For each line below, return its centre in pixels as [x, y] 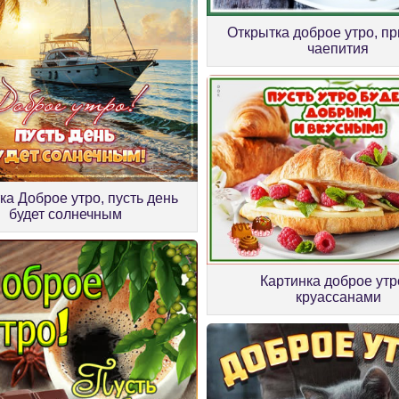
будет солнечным [65, 214]
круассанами [338, 297]
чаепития [338, 49]
